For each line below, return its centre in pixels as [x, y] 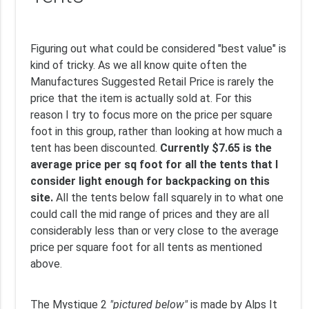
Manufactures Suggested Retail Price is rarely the [152, 81]
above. [46, 263]
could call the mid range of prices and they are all [149, 214]
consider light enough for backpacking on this [150, 181]
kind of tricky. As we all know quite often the [138, 65]
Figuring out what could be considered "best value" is [158, 48]
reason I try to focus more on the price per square [151, 114]
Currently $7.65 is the [216, 148]
